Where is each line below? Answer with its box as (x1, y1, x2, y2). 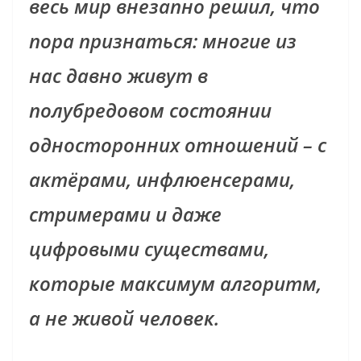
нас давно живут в (29, 62, 208, 89)
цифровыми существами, (29, 235, 269, 263)
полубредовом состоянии (29, 97, 272, 124)
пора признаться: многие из (29, 27, 297, 55)
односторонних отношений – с (29, 131, 326, 159)
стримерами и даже (29, 201, 222, 228)
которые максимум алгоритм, (29, 270, 322, 297)
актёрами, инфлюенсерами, (29, 166, 295, 193)
